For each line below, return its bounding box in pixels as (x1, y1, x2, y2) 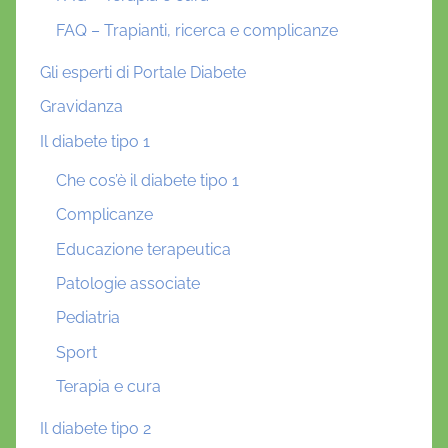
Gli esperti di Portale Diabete (40, 62, 246, 82)
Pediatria (56, 308, 120, 328)
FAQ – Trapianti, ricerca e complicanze (56, 20, 338, 40)
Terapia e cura (56, 377, 161, 397)
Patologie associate (56, 273, 200, 293)
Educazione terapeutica (56, 239, 231, 259)
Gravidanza (40, 97, 123, 117)
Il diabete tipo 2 (40, 419, 151, 439)
